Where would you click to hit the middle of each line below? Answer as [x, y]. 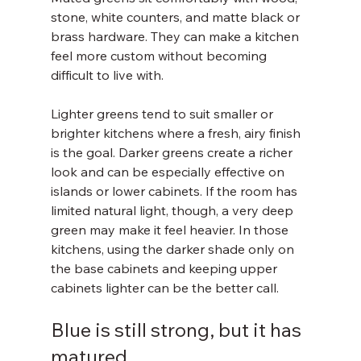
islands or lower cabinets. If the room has [175, 191]
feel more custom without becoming [160, 56]
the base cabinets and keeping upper [165, 268]
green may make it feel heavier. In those [171, 230]
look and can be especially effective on [169, 172]
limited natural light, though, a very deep [173, 210]
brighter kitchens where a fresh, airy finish [177, 133]
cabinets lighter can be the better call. [164, 288]
